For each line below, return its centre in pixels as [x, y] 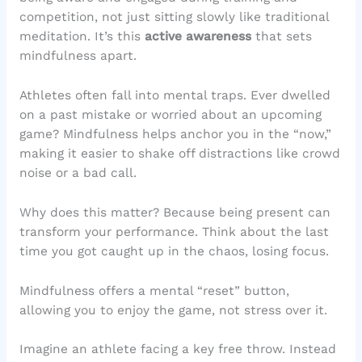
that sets [281, 37]
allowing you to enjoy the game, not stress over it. [173, 310]
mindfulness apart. [78, 56]
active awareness [198, 37]
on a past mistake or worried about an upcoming [170, 114]
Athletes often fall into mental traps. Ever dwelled [175, 95]
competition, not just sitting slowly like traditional [174, 17]
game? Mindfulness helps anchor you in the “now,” [175, 134]
